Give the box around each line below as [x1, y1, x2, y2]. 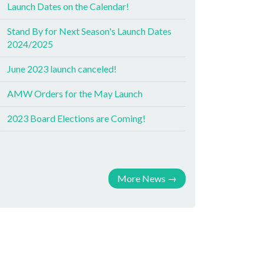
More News [117, 173, 166, 184]
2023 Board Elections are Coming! [7, 113, 146, 124]
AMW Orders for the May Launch [7, 88, 143, 99]
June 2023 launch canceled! [7, 63, 117, 74]
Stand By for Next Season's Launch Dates [7, 25, 171, 37]
